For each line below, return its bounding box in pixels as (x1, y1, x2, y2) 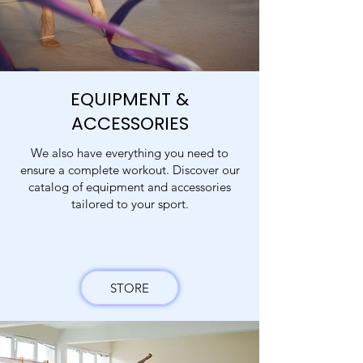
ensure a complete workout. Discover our (19, 162, 240, 177)
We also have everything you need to (31, 145, 228, 160)
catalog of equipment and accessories (28, 179, 231, 194)
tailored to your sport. (70, 196, 189, 211)
